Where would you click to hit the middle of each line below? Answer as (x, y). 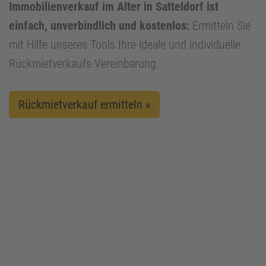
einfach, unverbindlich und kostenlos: (99, 26)
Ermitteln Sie (220, 26)
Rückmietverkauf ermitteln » (84, 105)
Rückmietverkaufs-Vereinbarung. (84, 64)
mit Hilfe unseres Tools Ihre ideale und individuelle (125, 45)
